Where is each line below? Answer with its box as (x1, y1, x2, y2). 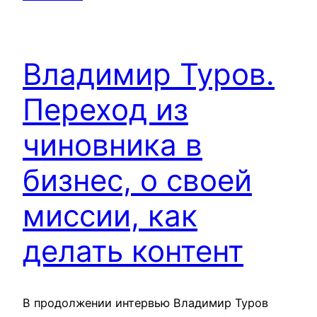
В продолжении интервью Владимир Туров (23, 296, 268, 311)
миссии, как (23, 197, 197, 234)
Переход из (23, 91, 188, 128)
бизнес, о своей (23, 162, 252, 199)
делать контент (23, 233, 243, 270)
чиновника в (23, 127, 202, 163)
